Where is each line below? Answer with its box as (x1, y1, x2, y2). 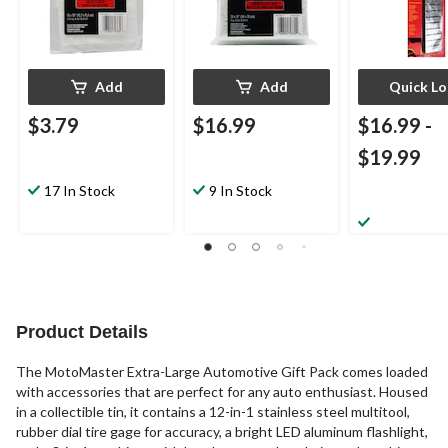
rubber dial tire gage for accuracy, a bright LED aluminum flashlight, (16, 423, 428, 441)
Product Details (16, 322, 148, 343)
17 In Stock (44, 182, 115, 200)
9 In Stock (209, 182, 272, 200)
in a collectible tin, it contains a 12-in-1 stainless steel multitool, (16, 403, 410, 421)
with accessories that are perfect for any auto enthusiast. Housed (16, 383, 428, 401)
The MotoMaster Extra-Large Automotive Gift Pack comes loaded (16, 363, 428, 381)
